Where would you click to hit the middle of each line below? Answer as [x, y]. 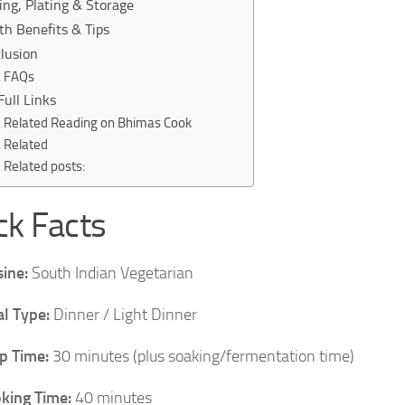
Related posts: [44, 166]
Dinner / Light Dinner [123, 315]
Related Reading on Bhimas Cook [97, 123]
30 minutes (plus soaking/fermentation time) [202, 356]
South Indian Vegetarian [111, 273]
